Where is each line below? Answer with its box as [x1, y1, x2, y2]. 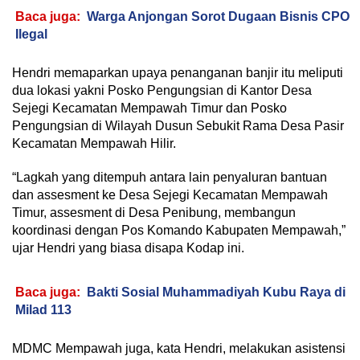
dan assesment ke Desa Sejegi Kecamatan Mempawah [12, 187, 328, 202]
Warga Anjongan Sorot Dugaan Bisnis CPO [87, 9, 350, 23]
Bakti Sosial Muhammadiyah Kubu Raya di [87, 284, 346, 299]
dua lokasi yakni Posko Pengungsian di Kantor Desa [12, 83, 312, 97]
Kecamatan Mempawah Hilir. [12, 136, 176, 150]
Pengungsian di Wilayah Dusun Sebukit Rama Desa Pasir [12, 118, 344, 133]
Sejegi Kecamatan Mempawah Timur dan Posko [12, 100, 287, 115]
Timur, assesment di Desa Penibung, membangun [12, 205, 296, 219]
